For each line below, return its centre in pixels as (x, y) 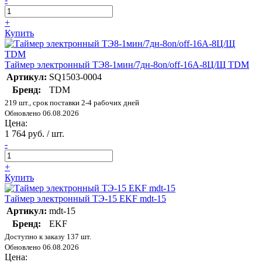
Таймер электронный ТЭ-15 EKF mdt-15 (85, 199)
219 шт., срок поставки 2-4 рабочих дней (72, 103)
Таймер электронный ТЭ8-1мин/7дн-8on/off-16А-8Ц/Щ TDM (127, 65)
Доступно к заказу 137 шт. (48, 237)
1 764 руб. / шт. (35, 134)
